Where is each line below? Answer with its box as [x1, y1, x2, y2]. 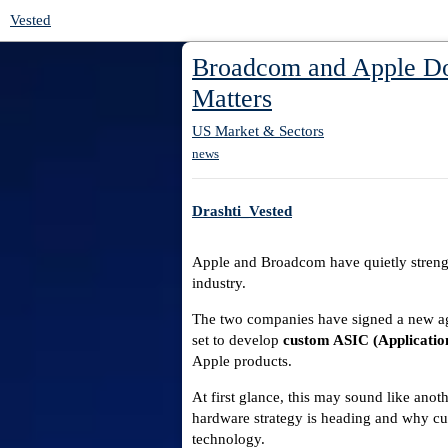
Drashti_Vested [192, 203, 292, 220]
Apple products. [192, 353, 292, 370]
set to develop [192, 332, 283, 349]
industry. [192, 275, 246, 292]
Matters [192, 84, 272, 113]
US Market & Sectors [192, 122, 324, 139]
